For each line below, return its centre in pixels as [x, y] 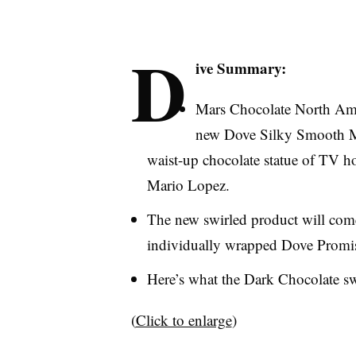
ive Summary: [240, 68]
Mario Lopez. [188, 185]
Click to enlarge [184, 319]
